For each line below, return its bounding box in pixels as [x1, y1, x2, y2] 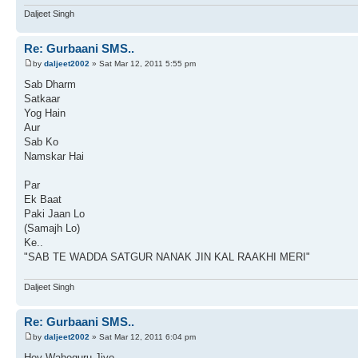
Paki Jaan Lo [24, 208, 85, 221]
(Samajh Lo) [24, 222, 80, 235]
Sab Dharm [24, 78, 76, 91]
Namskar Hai [24, 150, 84, 163]
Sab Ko [24, 136, 58, 149]
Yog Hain [24, 107, 66, 120]
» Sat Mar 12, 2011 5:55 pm [89, 59, 196, 69]
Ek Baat [24, 193, 62, 206]
